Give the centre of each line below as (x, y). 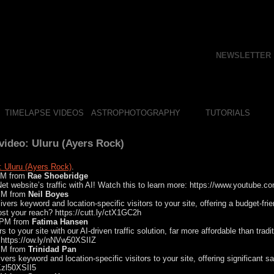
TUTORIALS (228, 113)
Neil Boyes (48, 194)
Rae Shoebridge (58, 176)
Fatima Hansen (60, 222)
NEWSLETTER (243, 55)
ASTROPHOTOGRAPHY (136, 113)
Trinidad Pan (52, 249)
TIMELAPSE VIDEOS (44, 113)
